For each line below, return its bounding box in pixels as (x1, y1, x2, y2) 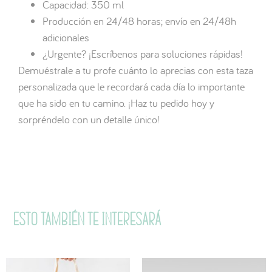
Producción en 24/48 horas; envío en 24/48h (42, 14, 236, 29)
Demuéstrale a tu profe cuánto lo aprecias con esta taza (18, 63, 253, 78)
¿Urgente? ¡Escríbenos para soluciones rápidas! (42, 47, 243, 61)
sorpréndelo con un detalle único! (18, 112, 160, 127)
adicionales (42, 30, 89, 45)
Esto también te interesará (13, 209, 161, 227)
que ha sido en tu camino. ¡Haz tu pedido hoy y (18, 96, 214, 110)
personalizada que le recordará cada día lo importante (18, 80, 245, 94)
